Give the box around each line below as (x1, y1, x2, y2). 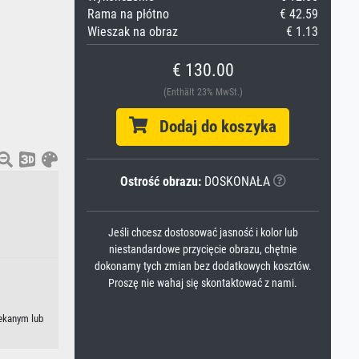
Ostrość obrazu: (119, 174, 201, 189)
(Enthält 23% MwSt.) (163, 87, 243, 98)
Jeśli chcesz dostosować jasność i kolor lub (107, 226, 298, 240)
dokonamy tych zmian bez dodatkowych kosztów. (94, 260, 312, 273)
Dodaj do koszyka (147, 117, 276, 136)
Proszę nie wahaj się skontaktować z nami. (108, 276, 297, 290)
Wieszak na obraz (87, 24, 178, 39)
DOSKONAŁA (200, 174, 270, 189)
